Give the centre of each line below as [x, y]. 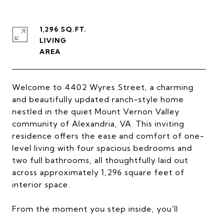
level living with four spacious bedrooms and [102, 148]
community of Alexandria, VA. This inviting [98, 124]
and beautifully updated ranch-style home [98, 99]
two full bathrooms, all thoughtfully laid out [100, 160]
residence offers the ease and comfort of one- [108, 136]
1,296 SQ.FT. [63, 29]
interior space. [41, 184]
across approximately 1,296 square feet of [98, 172]
